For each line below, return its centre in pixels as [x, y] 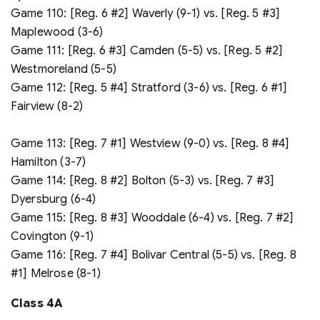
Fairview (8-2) [47, 106]
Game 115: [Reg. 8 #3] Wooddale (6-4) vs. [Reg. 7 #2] [152, 217]
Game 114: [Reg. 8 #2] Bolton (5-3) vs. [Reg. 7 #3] [143, 180]
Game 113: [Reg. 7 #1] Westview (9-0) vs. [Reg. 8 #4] [150, 143]
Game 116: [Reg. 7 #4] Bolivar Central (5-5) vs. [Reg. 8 [154, 255]
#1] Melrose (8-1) [56, 273]
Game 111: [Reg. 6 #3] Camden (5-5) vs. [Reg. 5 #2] [147, 50]
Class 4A [37, 303]
